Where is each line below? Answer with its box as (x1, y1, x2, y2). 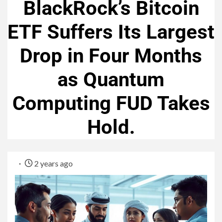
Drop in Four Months (20, 44, 202, 68)
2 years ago (33, 159, 73, 168)
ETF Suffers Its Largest (7, 20, 215, 44)
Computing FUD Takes (12, 92, 210, 115)
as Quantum (57, 68, 165, 92)
